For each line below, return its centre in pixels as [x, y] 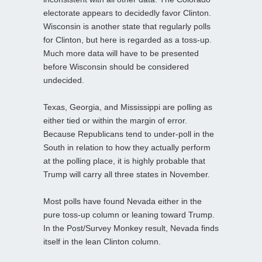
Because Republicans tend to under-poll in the [129, 134]
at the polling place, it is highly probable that [124, 161]
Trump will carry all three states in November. [127, 174]
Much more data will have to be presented [121, 53]
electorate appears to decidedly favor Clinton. [127, 13]
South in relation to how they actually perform [127, 147]
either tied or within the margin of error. [115, 120]
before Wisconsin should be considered [116, 66]
